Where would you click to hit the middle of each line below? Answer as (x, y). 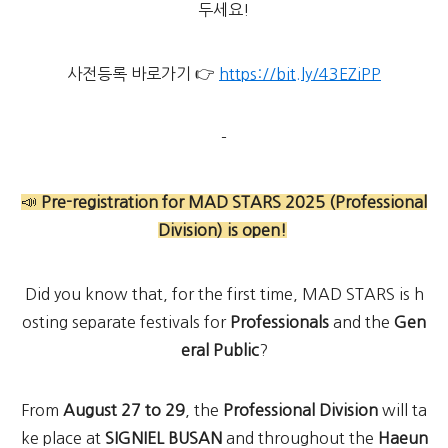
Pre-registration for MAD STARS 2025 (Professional (234, 202)
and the (361, 322)
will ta (402, 410)
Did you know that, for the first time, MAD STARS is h (224, 294)
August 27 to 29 (124, 410)
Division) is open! (222, 230)
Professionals (279, 322)
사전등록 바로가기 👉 (143, 74)
